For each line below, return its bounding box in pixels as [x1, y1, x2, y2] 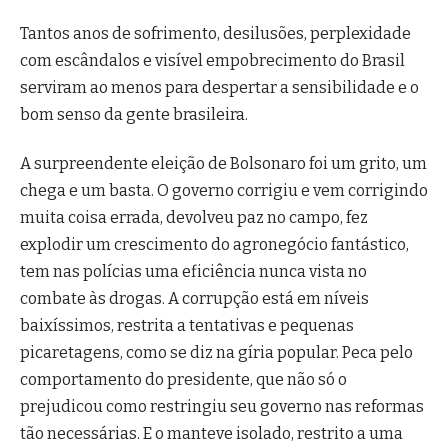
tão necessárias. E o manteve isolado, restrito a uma [20, 424, 403, 444]
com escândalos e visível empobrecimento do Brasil [20, 51, 405, 71]
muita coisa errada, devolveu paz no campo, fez [20, 208, 368, 228]
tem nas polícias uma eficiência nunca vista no [20, 262, 367, 282]
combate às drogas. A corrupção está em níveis [20, 289, 369, 309]
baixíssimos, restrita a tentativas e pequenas [20, 316, 354, 336]
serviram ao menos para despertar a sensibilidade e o [20, 78, 419, 98]
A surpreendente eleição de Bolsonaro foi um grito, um [20, 154, 427, 174]
